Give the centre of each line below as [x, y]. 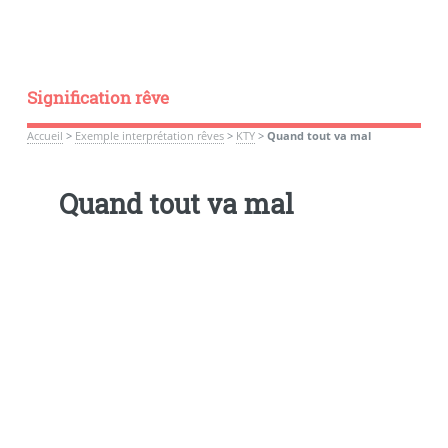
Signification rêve [97, 97]
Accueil [44, 135]
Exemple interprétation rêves [149, 135]
